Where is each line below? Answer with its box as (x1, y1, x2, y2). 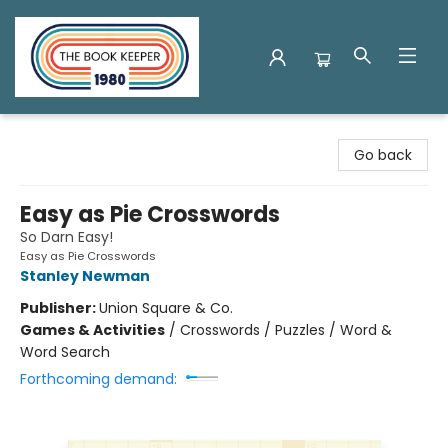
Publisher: (20, 298, 99, 318)
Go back (354, 145, 412, 165)
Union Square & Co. (99, 298, 233, 318)
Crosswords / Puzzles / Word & (180, 320, 392, 340)
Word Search (20, 342, 110, 362)
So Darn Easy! (20, 227, 113, 247)
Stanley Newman (20, 266, 150, 286)
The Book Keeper (15, 123, 132, 143)
